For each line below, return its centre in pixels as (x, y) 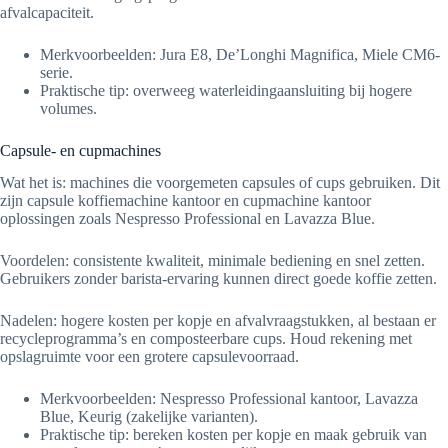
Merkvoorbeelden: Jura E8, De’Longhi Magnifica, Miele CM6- (240, 54)
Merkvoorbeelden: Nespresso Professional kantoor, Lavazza (229, 399)
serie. (56, 72)
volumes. (68, 108)
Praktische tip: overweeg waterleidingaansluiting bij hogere (226, 90)
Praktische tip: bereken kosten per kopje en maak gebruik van (233, 435)
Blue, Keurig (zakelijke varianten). (149, 417)
